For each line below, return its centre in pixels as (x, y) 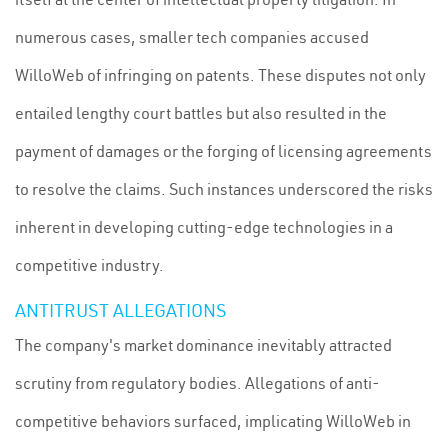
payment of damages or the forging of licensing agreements (223, 151)
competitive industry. (89, 265)
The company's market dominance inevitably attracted (203, 345)
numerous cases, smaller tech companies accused (192, 37)
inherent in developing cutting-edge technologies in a (204, 227)
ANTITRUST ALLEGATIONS (120, 310)
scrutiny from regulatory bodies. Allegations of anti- (197, 383)
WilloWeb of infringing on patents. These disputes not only (220, 75)
